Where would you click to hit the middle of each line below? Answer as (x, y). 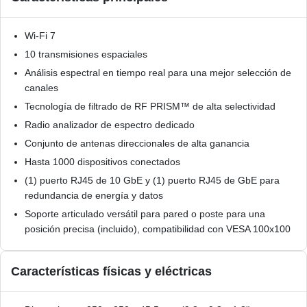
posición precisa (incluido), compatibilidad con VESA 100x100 (158, 229)
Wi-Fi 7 (40, 35)
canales (41, 87)
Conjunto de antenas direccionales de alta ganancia (137, 143)
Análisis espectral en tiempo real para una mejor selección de (158, 72)
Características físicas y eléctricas (111, 271)
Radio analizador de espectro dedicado (110, 124)
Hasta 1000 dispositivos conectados (102, 161)
